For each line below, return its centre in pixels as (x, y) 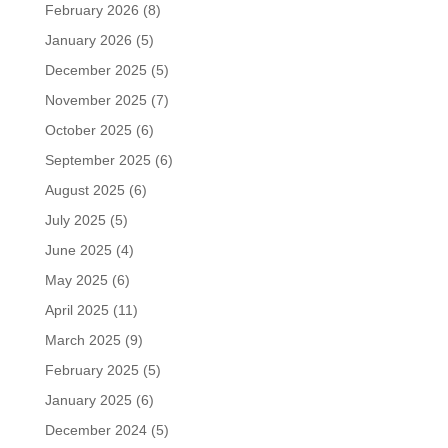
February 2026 (91, 10)
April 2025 (76, 310)
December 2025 (95, 70)
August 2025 (84, 190)
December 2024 (95, 430)
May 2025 (76, 280)
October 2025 (88, 130)
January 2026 (88, 40)
